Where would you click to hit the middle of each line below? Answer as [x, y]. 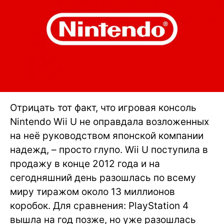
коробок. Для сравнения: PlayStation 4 [99, 206]
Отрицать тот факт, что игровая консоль [103, 108]
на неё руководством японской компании [107, 136]
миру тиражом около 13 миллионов [92, 192]
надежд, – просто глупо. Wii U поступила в [109, 150]
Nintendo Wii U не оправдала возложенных [109, 122]
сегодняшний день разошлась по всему [103, 178]
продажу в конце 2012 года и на [85, 164]
